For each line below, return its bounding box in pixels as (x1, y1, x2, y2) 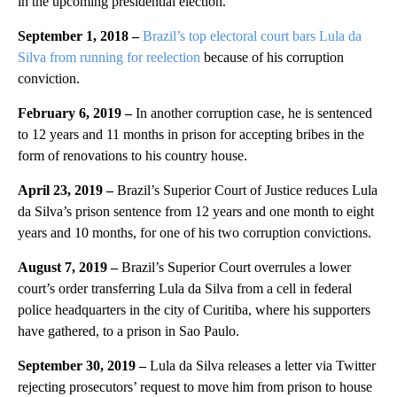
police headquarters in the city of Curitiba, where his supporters (18, 302, 370, 318)
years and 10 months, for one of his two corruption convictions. (18, 225, 371, 241)
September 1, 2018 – (18, 28, 143, 44)
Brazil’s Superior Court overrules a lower (121, 260, 351, 276)
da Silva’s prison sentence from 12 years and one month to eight (18, 204, 374, 220)
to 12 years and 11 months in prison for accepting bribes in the (18, 127, 364, 143)
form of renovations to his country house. (18, 148, 247, 164)
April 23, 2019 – (18, 183, 117, 198)
